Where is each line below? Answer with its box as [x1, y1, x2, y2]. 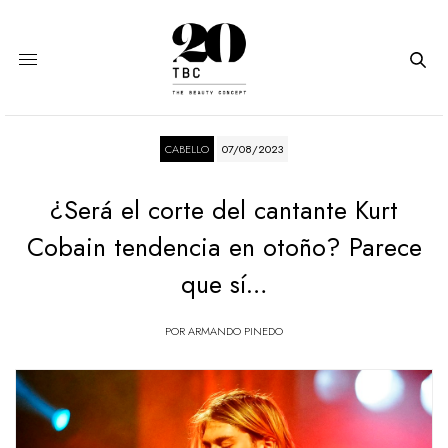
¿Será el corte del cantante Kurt [50, 192, 398, 228]
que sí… [180, 266, 268, 302]
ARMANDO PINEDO [188, 323, 283, 339]
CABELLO [165, 141, 209, 157]
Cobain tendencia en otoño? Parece [26, 229, 422, 265]
